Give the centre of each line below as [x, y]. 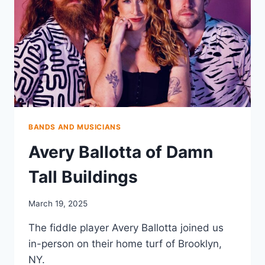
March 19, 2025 [58, 203]
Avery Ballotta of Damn [121, 152]
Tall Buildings [83, 177]
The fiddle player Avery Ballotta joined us [126, 227]
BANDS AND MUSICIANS [75, 127]
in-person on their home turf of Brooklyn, [125, 243]
